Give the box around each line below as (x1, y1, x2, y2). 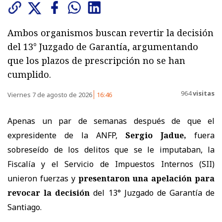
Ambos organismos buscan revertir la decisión (7, 26, 214, 39)
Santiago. (7, 201, 42, 213)
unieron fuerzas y (7, 172, 78, 184)
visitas (191, 89, 215, 98)
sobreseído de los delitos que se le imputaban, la (7, 144, 215, 155)
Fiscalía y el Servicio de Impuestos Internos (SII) (7, 158, 215, 169)
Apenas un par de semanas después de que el (7, 115, 215, 126)
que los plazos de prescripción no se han (7, 54, 185, 66)
